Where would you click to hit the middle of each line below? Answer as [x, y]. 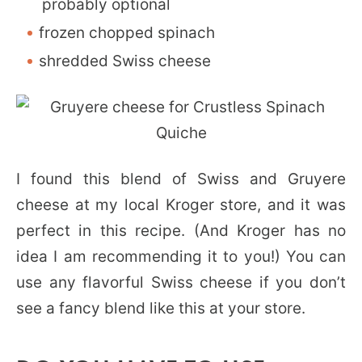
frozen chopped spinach [127, 32]
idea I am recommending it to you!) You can [181, 256]
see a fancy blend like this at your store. [161, 308]
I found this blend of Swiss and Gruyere [181, 179]
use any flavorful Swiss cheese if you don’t [181, 282]
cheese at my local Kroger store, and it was [181, 204]
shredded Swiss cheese [125, 61]
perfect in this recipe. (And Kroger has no [181, 230]
